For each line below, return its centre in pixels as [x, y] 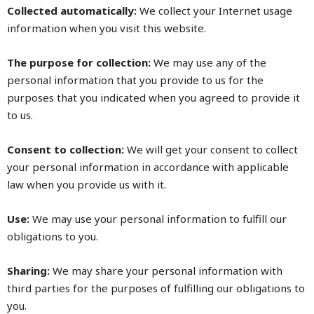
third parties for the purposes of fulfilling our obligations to [156, 288]
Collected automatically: [72, 11]
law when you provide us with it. [87, 184]
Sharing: [28, 271]
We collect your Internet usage [214, 11]
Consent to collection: [66, 149]
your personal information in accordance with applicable [148, 167]
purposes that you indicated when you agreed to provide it [153, 97]
